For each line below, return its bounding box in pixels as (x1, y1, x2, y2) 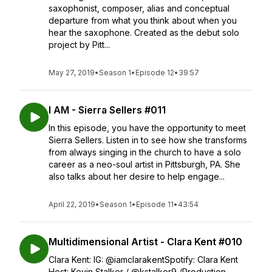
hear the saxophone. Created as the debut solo (49, 27, 239, 38)
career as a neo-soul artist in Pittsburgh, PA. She (49, 159, 240, 169)
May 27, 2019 (49, 68, 95, 77)
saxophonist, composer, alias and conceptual (49, 3, 229, 13)
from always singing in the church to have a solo (49, 147, 241, 157)
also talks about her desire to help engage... (49, 171, 225, 182)
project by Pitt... (49, 39, 110, 50)
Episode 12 (135, 68, 174, 77)
